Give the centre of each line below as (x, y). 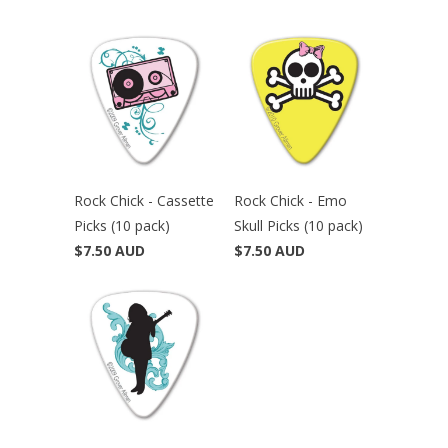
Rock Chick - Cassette (144, 200)
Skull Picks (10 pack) (298, 225)
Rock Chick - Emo (290, 200)
